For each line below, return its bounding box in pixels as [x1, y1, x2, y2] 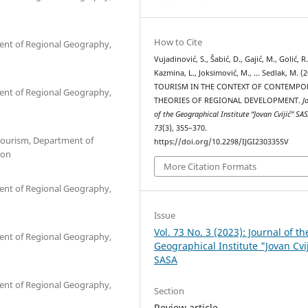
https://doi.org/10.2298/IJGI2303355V [154, 137, 289, 146]
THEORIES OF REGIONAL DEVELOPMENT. [154, 96, 303, 105]
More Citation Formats [164, 159, 257, 173]
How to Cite [154, 36, 203, 48]
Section [154, 284, 185, 297]
